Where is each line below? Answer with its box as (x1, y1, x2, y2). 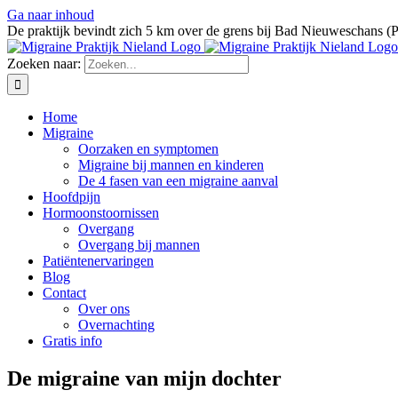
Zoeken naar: (7, 56, 81, 71)
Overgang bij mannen (78, 237, 200, 252)
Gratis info (43, 333, 102, 348)
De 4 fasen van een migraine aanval (78, 173, 278, 188)
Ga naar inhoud (7, 7, 94, 22)
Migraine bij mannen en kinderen (78, 157, 264, 172)
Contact (43, 285, 86, 300)
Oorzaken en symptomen (78, 141, 219, 156)
